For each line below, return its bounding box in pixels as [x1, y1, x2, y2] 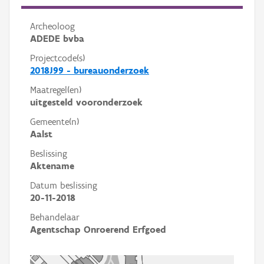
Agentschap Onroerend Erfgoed [30, 224, 166, 235]
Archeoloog [30, 21, 75, 32]
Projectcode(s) [30, 52, 85, 64]
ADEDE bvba [30, 33, 84, 44]
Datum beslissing [30, 180, 97, 191]
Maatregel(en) [30, 84, 81, 95]
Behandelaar [30, 212, 80, 223]
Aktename [30, 160, 74, 171]
